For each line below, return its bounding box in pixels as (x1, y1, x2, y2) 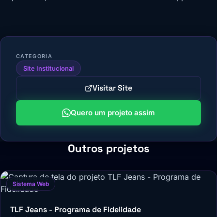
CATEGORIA (16, 53, 52, 60)
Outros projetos (67, 141, 150, 155)
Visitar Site (93, 82, 132, 93)
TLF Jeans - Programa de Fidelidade (10, 204, 141, 215)
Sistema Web (13, 180, 49, 187)
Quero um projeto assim (71, 108, 155, 117)
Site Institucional (23, 64, 74, 72)
